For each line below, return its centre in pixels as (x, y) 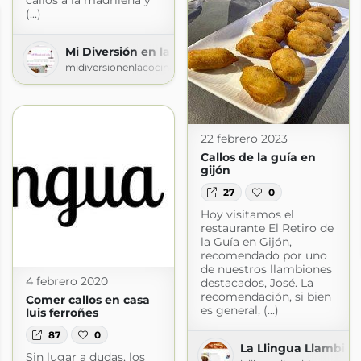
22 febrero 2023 (244, 139)
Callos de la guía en (258, 158)
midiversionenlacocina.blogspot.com (155, 68)
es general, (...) (239, 310)
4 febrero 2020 (66, 282)
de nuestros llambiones (266, 269)
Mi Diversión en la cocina (138, 52)
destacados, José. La (257, 282)
